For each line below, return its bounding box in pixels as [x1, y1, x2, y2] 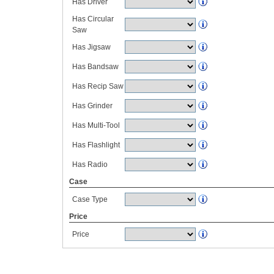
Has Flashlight [72, 141, 120, 149]
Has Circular [72, 15, 114, 23]
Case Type [72, 195, 108, 204]
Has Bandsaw [72, 62, 119, 71]
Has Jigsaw [72, 43, 111, 51]
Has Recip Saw [72, 82, 124, 91]
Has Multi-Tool [72, 121, 120, 130]
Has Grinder [72, 102, 113, 110]
